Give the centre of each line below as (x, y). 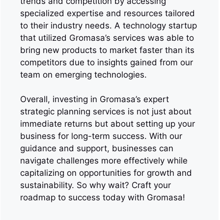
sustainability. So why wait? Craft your (96, 185)
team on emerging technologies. (83, 74)
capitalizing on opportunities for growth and (106, 173)
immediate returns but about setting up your (108, 124)
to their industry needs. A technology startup (109, 25)
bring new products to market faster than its (107, 50)
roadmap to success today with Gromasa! (103, 197)
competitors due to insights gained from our (107, 62)
